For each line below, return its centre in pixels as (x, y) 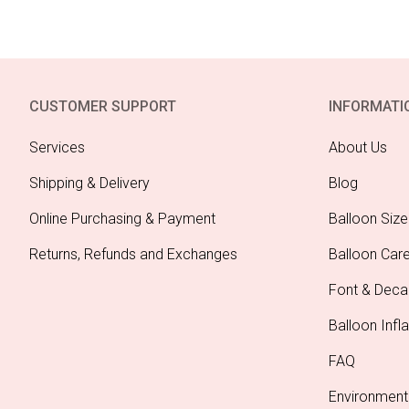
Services (57, 147)
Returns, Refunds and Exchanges (133, 254)
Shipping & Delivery (89, 183)
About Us (357, 147)
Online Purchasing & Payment (122, 218)
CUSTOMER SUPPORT (103, 106)
